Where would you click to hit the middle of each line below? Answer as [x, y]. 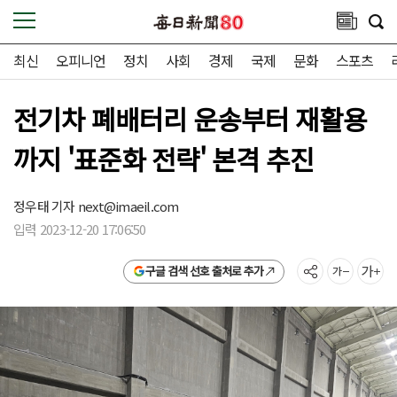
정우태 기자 [46, 206]
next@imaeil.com [128, 206]
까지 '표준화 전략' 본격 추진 [164, 159]
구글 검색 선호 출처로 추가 [204, 271]
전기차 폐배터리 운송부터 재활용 [191, 119]
